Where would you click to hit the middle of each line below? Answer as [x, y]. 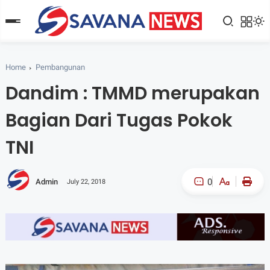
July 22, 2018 [86, 181]
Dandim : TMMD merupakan [132, 93]
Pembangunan [60, 67]
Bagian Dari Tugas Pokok [119, 121]
